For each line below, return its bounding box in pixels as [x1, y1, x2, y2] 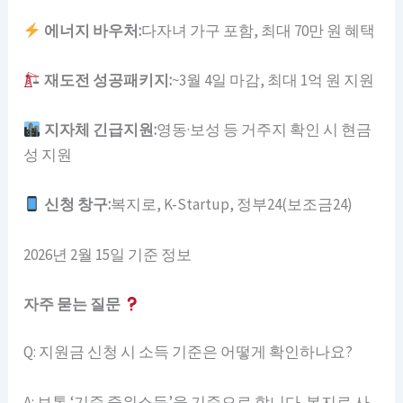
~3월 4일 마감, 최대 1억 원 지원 [171, 70, 374, 91]
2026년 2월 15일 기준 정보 [23, 244, 193, 264]
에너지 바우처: [40, 20, 141, 40]
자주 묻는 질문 [23, 293, 124, 314]
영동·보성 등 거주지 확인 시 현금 [156, 120, 372, 140]
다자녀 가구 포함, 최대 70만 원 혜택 [140, 20, 375, 40]
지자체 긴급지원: [40, 120, 157, 140]
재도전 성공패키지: [40, 70, 172, 91]
